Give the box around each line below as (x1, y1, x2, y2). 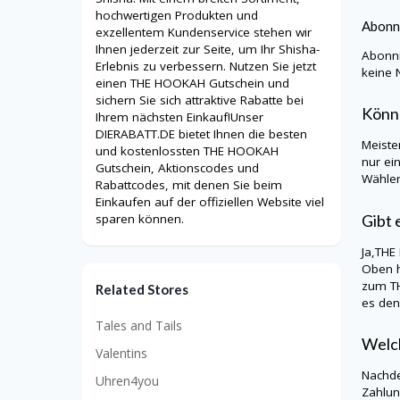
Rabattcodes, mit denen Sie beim (96, 177, 282, 194)
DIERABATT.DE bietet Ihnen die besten (96, 126, 307, 143)
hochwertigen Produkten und (96, 7, 258, 24)
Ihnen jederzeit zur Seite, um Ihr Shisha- (96, 41, 320, 58)
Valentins (96, 344, 147, 362)
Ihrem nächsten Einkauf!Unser (96, 109, 263, 126)
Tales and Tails (96, 317, 182, 335)
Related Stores (96, 281, 188, 298)
